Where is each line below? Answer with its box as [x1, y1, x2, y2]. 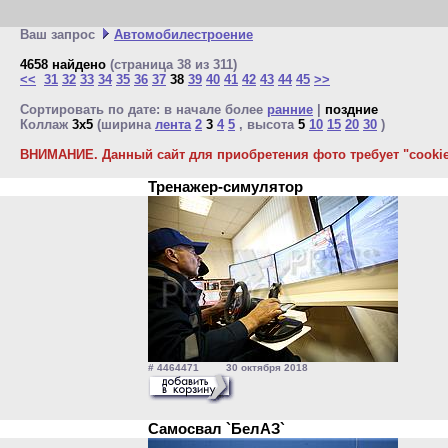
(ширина [93, 117, 155, 132]
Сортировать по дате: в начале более [20, 102, 267, 117]
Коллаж [20, 117, 72, 132]
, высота [235, 117, 298, 132]
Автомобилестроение [114, 27, 253, 42]
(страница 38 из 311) [110, 57, 237, 72]
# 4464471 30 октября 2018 [148, 362, 308, 373]
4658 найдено [20, 57, 110, 72]
